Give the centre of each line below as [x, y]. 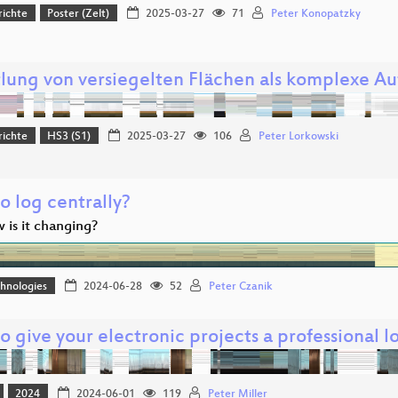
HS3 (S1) [69, 137]
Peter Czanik [240, 287]
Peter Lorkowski [298, 137]
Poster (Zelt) [79, 15]
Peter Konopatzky [315, 15]
